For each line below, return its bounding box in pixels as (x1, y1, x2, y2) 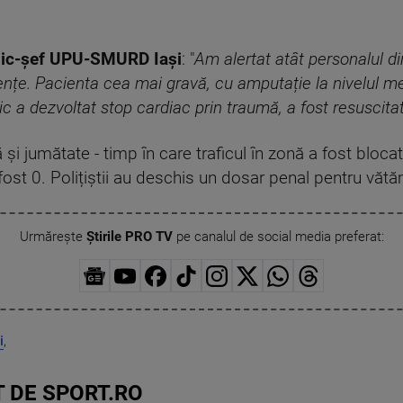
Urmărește (19, 228, 86, 246)
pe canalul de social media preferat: (172, 228, 384, 246)
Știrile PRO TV (85, 228, 173, 246)
